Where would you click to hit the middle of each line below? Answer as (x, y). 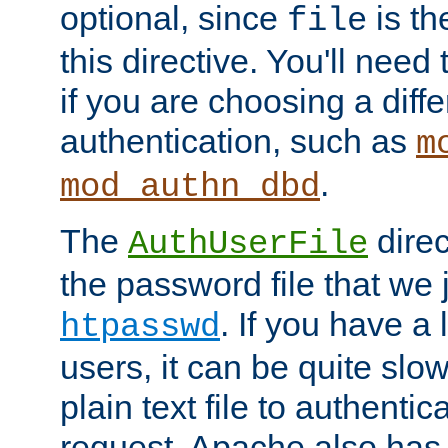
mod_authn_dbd (190, 186)
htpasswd (140, 326)
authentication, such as (238, 140)
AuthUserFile (248, 243)
